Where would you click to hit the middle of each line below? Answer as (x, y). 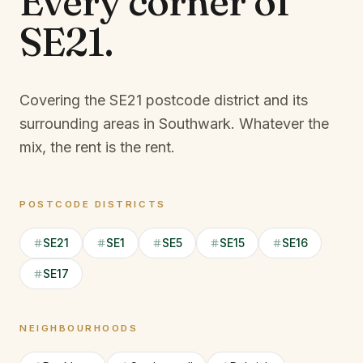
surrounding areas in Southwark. (127, 124)
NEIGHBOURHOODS (79, 328)
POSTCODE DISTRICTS (93, 204)
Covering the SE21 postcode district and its (164, 100)
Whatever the (284, 124)
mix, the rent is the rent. (97, 147)
